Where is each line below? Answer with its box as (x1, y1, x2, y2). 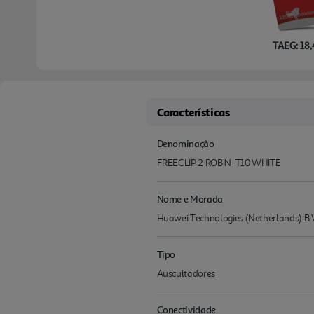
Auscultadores (156, 268, 215, 280)
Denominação (156, 137, 214, 150)
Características (156, 105, 230, 120)
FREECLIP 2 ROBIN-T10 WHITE (156, 157, 281, 170)
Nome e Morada (156, 193, 223, 205)
